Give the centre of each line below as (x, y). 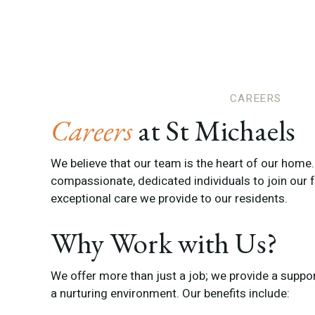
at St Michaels (217, 130)
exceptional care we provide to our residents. (169, 199)
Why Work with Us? (164, 242)
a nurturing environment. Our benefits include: (170, 293)
